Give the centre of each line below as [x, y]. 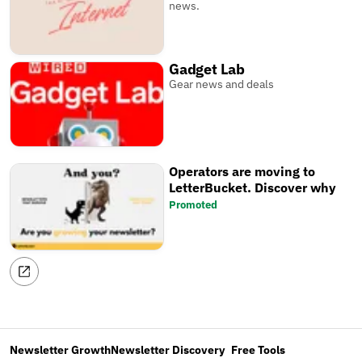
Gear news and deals [222, 84]
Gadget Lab [207, 69]
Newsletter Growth [60, 350]
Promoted [194, 205]
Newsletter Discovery [168, 350]
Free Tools [258, 350]
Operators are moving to [242, 172]
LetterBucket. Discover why [253, 188]
